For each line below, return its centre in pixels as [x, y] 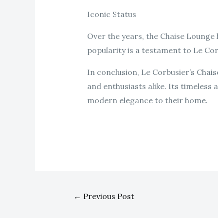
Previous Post [108, 196]
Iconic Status [111, 14]
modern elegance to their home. [147, 100]
